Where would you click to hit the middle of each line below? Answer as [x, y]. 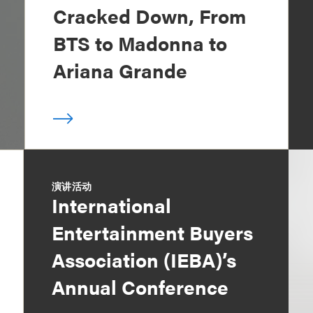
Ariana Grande [120, 70]
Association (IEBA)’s [144, 259]
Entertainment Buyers [153, 232]
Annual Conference [140, 286]
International [112, 205]
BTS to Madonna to [140, 43]
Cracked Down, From [149, 15]
